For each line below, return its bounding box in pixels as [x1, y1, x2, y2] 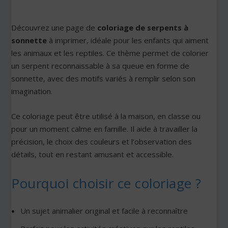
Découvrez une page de [11, 22, 98, 33]
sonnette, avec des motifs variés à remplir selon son [11, 73, 196, 84]
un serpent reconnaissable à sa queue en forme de [11, 61, 190, 71]
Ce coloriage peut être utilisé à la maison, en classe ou [11, 111, 201, 122]
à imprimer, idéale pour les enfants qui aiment [47, 35, 209, 46]
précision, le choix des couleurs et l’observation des [11, 136, 192, 147]
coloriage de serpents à [97, 22, 189, 33]
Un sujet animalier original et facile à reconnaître [20, 205, 188, 216]
